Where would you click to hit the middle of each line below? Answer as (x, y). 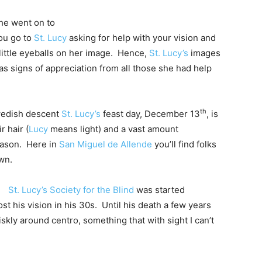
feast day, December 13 (150, 114)
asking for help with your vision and (141, 38)
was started (159, 190)
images (204, 53)
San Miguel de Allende (106, 144)
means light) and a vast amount (113, 129)
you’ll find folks (184, 144)
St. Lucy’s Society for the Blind (71, 190)
